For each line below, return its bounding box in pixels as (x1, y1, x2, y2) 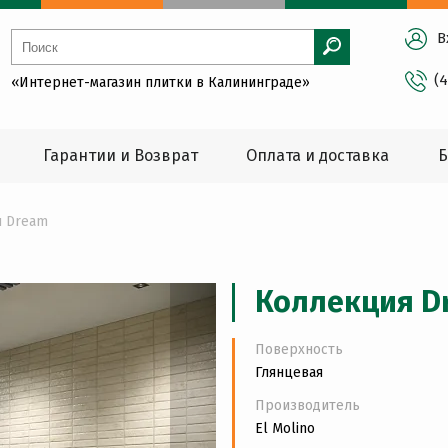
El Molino (255, 419, 315, 437)
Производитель (255, 396, 360, 414)
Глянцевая (255, 363, 323, 381)
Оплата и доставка (246, 145, 390, 165)
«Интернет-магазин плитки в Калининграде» (11, 74, 311, 91)
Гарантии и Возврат (42, 145, 198, 165)
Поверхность (255, 340, 343, 358)
